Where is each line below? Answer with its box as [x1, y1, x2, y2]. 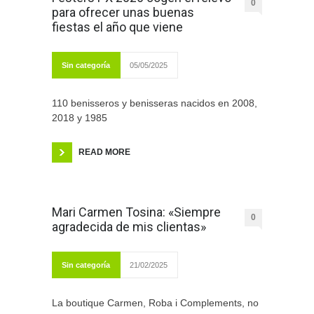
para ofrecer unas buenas [52, 5, 194, 20]
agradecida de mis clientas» [52, 219, 206, 235]
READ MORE [78, 147, 130, 158]
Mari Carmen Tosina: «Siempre [52, 205, 221, 220]
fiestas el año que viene [52, 20, 183, 35]
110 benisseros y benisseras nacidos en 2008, [52, 97, 257, 109]
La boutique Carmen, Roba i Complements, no [52, 297, 259, 309]
